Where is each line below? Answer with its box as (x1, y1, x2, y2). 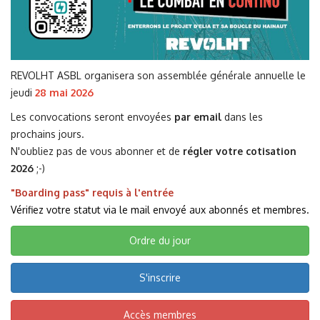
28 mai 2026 (35, 86, 94, 99)
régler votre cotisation (183, 144, 296, 157)
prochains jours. (11, 127, 84, 140)
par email (174, 110, 221, 123)
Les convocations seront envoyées (11, 110, 174, 123)
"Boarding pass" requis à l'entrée (11, 186, 174, 199)
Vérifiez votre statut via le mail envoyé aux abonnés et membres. (11, 203, 309, 216)
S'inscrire (139, 271, 181, 284)
